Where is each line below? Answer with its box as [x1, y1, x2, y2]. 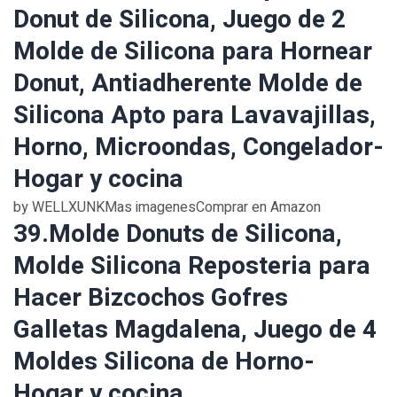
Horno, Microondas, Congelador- [13, 129, 384, 166]
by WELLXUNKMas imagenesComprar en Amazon [13, 197, 321, 218]
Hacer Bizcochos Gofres [13, 280, 288, 316]
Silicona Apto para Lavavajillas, [13, 97, 376, 134]
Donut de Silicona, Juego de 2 [13, 2, 346, 38]
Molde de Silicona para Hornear [13, 34, 372, 70]
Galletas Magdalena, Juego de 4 [13, 312, 377, 348]
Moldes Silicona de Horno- [13, 344, 315, 380]
